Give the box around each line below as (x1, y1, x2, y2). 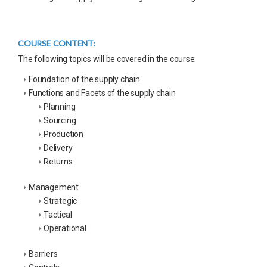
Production (44, 129, 84, 139)
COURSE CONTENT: (18, 38, 95, 48)
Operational (44, 223, 86, 233)
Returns (44, 156, 73, 166)
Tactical (44, 209, 72, 219)
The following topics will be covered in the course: (18, 54, 197, 64)
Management (29, 182, 79, 192)
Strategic (44, 195, 77, 206)
